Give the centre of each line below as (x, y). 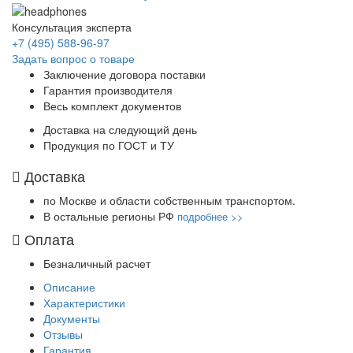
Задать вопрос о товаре (73, 59)
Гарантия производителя (108, 90)
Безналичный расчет (97, 264)
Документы (72, 319)
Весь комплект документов (112, 106)
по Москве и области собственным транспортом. (169, 201)
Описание (69, 287)
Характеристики (84, 303)
